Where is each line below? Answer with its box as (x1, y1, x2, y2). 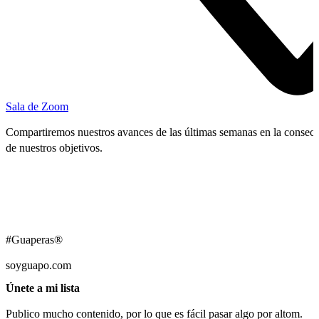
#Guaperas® (6, 234, 63, 246)
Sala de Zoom (6, 100, 68, 113)
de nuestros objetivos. (6, 142, 103, 155)
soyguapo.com (6, 259, 71, 272)
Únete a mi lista (6, 281, 80, 294)
